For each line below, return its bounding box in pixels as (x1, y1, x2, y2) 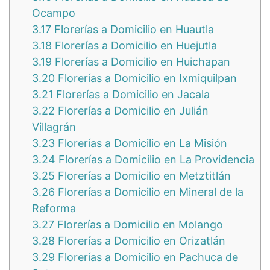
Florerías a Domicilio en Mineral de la (55, 186, 243, 199)
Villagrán (32, 121, 76, 134)
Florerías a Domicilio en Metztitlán (55, 169, 231, 183)
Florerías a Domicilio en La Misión (55, 137, 227, 150)
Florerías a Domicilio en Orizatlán (55, 234, 225, 248)
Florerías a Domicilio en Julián (55, 104, 209, 118)
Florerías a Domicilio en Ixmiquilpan (55, 72, 237, 85)
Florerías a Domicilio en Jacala (53, 88, 210, 101)
